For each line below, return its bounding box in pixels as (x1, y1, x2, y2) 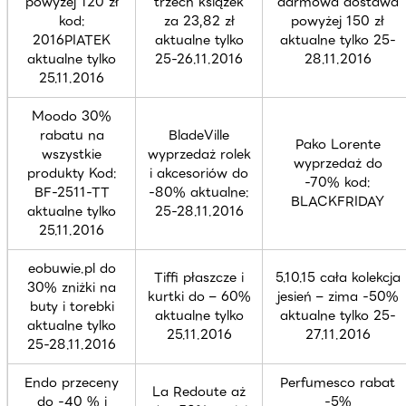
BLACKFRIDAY (291, 190, 384, 211)
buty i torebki (29, 295, 114, 316)
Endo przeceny (24, 372, 119, 392)
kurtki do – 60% (147, 285, 251, 306)
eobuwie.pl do (27, 257, 116, 278)
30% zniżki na (27, 276, 116, 297)
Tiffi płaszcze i (154, 266, 244, 287)
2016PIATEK (33, 29, 111, 50)
